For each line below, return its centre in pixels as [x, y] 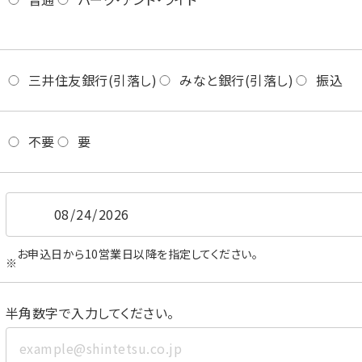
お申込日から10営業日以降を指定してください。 [138, 254]
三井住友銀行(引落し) [93, 80]
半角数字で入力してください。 [90, 313]
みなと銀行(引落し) [237, 80]
